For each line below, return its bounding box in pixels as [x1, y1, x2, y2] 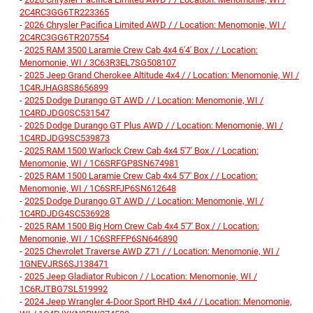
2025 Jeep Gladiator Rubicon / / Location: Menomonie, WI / [24, 271, 257, 282]
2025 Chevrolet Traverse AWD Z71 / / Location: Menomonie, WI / [24, 246, 279, 257]
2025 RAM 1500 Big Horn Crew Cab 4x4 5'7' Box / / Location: [24, 221, 259, 232]
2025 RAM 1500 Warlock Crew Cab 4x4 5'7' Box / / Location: [24, 145, 259, 156]
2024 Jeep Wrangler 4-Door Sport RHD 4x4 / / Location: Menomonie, [24, 296, 292, 307]
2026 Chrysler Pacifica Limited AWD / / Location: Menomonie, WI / [24, 20, 286, 31]
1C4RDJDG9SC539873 [20, 133, 110, 144]
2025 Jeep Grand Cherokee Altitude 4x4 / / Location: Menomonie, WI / [24, 70, 299, 81]
